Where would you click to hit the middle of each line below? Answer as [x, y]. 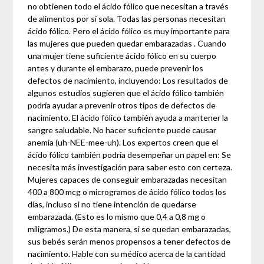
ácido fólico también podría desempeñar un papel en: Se [130, 155]
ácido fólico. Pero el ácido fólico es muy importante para [129, 31]
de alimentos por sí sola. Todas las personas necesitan [127, 19]
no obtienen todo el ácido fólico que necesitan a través [128, 6]
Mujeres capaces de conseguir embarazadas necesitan [128, 180]
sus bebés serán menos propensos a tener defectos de [129, 242]
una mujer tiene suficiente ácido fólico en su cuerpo [122, 56]
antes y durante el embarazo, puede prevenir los [116, 68]
